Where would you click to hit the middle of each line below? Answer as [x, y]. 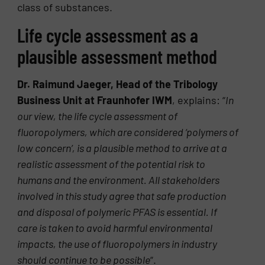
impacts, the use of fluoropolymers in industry [117, 243]
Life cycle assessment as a [108, 35]
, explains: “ [199, 100]
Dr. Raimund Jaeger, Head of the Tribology [118, 84]
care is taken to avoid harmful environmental [115, 227]
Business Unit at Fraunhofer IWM [95, 100]
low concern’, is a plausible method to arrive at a [122, 148]
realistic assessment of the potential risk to [112, 164]
